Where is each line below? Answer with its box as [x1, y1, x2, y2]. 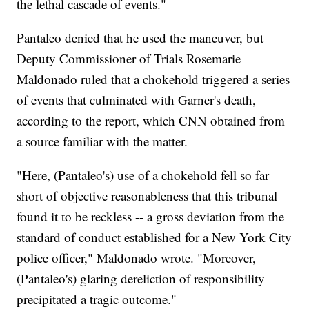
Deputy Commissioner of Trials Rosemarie [17, 50, 241, 68]
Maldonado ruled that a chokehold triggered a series [17, 70, 290, 88]
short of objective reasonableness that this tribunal [17, 187, 278, 205]
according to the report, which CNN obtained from [17, 112, 286, 130]
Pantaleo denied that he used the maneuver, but [17, 29, 264, 47]
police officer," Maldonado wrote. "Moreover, [17, 249, 257, 267]
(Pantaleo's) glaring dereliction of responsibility [17, 270, 266, 288]
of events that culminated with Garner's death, [17, 91, 257, 109]
